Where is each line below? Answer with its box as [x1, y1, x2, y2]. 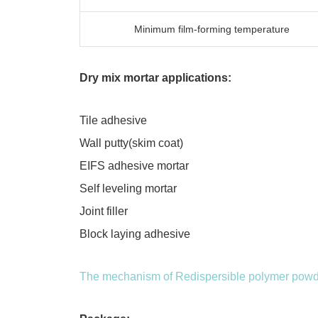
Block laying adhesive [79, 228, 190, 240]
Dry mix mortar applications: [79, 72, 231, 84]
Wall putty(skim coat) [79, 137, 183, 149]
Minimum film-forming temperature [134, 23, 290, 35]
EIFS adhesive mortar [79, 160, 189, 172]
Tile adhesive [79, 114, 147, 126]
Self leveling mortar [79, 182, 177, 194]
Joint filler [79, 205, 128, 217]
